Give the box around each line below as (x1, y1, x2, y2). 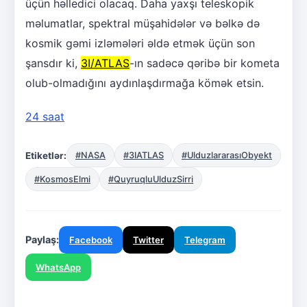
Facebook (69, 234, 112, 246)
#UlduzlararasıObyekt (182, 150, 272, 161)
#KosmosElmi (34, 174, 90, 185)
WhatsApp (36, 262, 81, 273)
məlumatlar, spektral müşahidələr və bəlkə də (25, 16, 260, 31)
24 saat (25, 110, 64, 124)
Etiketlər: (25, 149, 66, 161)
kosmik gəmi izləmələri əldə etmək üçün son (25, 36, 255, 51)
